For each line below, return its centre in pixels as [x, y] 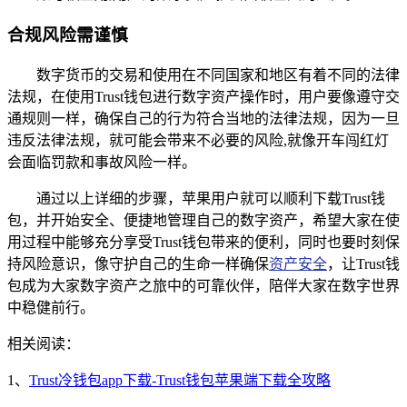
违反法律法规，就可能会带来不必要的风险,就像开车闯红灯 [198, 140]
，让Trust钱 [363, 263]
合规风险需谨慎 [68, 35]
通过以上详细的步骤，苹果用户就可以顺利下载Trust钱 [211, 198]
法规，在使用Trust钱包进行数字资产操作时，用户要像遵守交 [203, 96]
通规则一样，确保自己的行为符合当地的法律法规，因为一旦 [203, 118]
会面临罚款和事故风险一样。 [102, 162]
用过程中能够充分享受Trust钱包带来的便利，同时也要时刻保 [203, 242]
